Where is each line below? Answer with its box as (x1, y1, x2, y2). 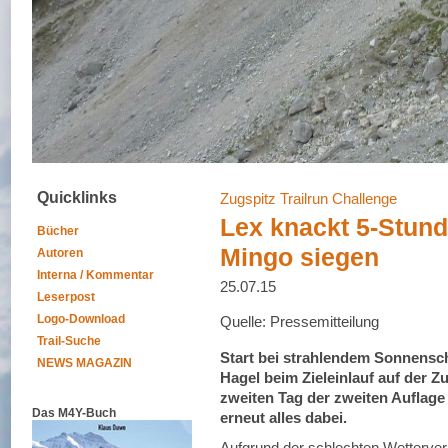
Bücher (37, 224, 79, 238)
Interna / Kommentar (37, 268, 154, 282)
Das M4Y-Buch (32, 406, 116, 420)
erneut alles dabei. (220, 409, 347, 426)
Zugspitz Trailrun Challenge (220, 190, 397, 207)
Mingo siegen (220, 244, 379, 271)
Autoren (37, 246, 83, 260)
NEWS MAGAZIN (37, 356, 132, 370)
